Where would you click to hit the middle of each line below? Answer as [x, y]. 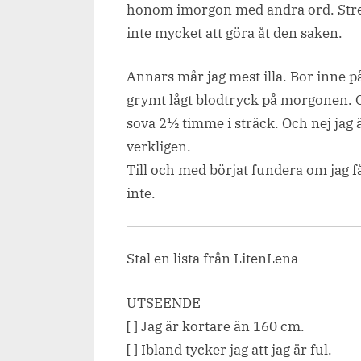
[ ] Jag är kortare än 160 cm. [216, 326]
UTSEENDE [164, 303]
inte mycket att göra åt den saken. [234, 33]
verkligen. [159, 147]
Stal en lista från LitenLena [212, 259]
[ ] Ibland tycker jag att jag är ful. [229, 349]
